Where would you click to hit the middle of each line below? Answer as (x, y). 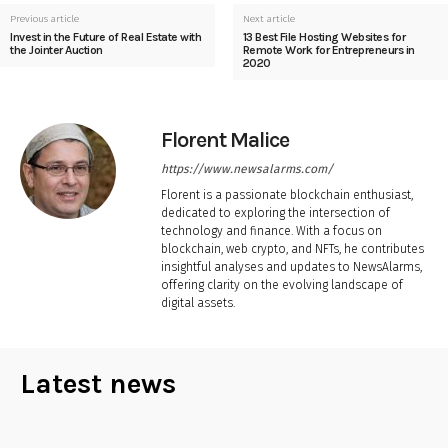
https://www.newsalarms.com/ (247, 168)
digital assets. (198, 302)
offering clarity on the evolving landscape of (282, 284)
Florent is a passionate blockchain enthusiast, (287, 194)
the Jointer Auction (56, 49)
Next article (268, 18)
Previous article (44, 18)
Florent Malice (225, 139)
